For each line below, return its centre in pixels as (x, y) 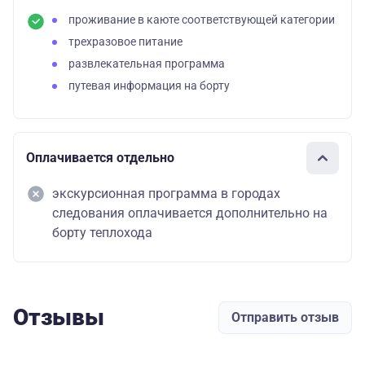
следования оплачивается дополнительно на (190, 213)
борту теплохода (102, 232)
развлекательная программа (147, 64)
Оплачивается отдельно (100, 158)
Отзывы (59, 317)
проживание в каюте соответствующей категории (202, 20)
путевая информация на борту (149, 86)
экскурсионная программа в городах (166, 193)
